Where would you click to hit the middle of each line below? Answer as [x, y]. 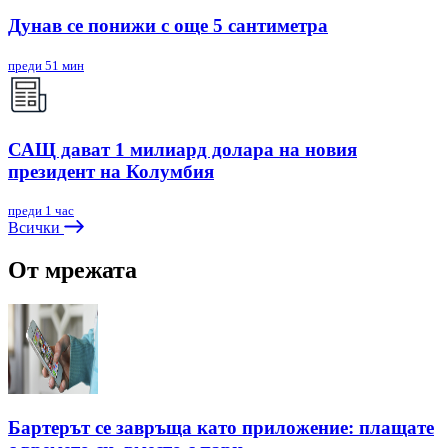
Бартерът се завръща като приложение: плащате [221, 427]
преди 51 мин [46, 65]
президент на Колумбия [111, 171]
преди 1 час [41, 211]
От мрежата [72, 270]
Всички [36, 228]
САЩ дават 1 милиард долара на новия [182, 149]
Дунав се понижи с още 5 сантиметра [168, 26]
